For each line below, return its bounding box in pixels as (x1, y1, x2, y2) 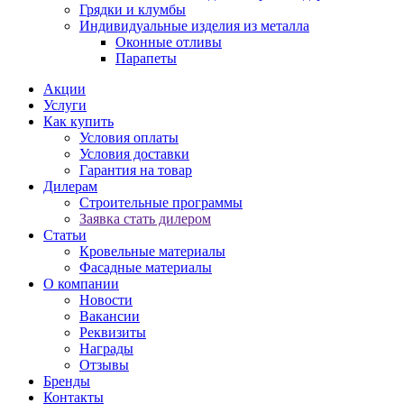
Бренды (43, 373, 90, 389)
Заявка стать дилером (79, 211, 211, 226)
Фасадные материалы (79, 260, 212, 275)
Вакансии (79, 308, 140, 324)
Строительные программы (79, 195, 243, 210)
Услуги (43, 97, 87, 113)
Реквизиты (79, 325, 146, 340)
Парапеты (115, 50, 177, 66)
